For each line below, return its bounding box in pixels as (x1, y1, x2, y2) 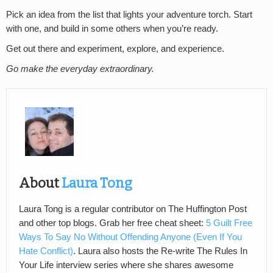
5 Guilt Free (206, 218, 252, 228)
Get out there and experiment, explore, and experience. (6, 43, 224, 54)
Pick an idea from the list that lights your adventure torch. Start (6, 9, 252, 19)
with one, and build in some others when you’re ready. (6, 23, 218, 34)
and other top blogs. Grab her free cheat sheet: (19, 218, 206, 228)
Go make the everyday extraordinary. (6, 63, 154, 74)
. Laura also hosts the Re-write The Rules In (73, 246, 247, 256)
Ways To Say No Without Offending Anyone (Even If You (19, 232, 242, 242)
